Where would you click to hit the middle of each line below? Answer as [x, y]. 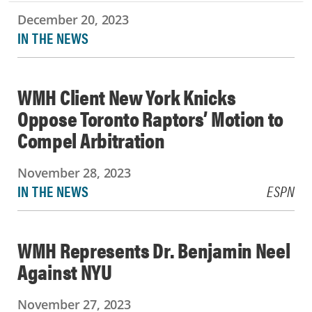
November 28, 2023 [74, 173]
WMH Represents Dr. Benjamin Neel [154, 250]
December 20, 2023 [73, 19]
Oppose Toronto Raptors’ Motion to [151, 118]
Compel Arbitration [91, 140]
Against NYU [65, 271]
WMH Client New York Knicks [127, 96]
